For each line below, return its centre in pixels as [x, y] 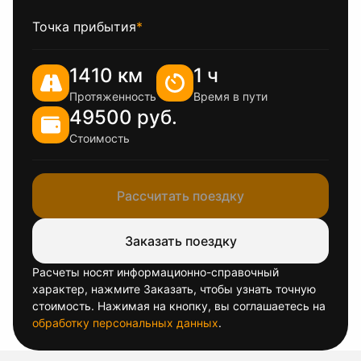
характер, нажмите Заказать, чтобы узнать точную [174, 289]
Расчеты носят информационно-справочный [156, 272]
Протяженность [113, 96]
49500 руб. [123, 117]
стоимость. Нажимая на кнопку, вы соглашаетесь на [179, 306]
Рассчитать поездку [180, 196]
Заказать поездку [180, 241]
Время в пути [230, 96]
